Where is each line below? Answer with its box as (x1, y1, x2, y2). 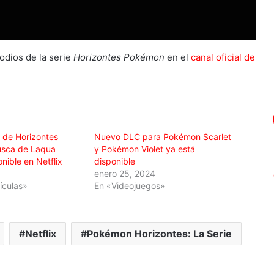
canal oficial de (190, 51, 255, 64)
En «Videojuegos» (94, 180, 165, 191)
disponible (94, 156, 135, 167)
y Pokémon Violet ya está (94, 144, 195, 155)
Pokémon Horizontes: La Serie (86, 228, 232, 240)
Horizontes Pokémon (73, 51, 165, 64)
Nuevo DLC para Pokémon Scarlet (94, 131, 231, 143)
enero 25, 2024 (94, 168, 155, 179)
